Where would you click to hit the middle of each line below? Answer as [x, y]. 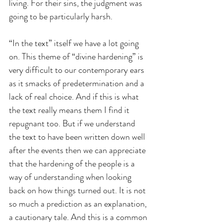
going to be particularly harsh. [61, 16]
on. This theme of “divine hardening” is [77, 56]
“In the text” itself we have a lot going [75, 43]
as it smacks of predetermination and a [78, 83]
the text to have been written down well [78, 137]
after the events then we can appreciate [78, 150]
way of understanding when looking [71, 177]
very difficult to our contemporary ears [78, 70]
